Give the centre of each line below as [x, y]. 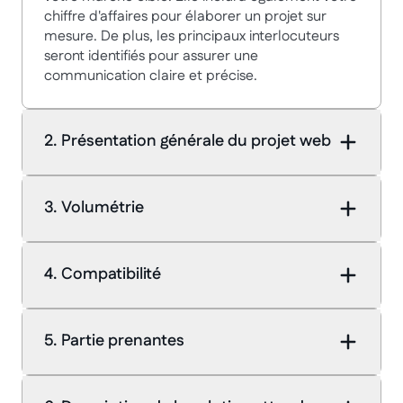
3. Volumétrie [94, 208]
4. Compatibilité [103, 275]
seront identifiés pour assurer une [151, 56]
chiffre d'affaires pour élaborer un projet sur [185, 16]
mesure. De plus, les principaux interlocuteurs [192, 36]
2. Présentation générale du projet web [188, 142]
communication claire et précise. [151, 76]
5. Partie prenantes [114, 341]
